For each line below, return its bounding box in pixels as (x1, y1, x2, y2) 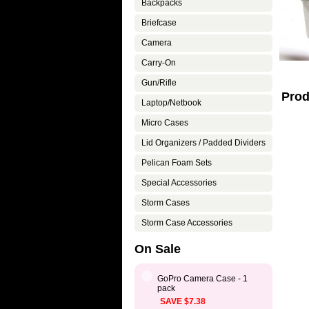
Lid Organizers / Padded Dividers (141, 138, 266, 148)
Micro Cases (141, 118, 188, 128)
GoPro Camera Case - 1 (157, 274, 248, 283)
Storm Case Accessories (141, 218, 232, 228)
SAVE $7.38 (160, 297, 206, 306)
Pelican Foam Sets (141, 158, 212, 168)
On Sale (134, 242, 181, 256)
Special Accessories (141, 178, 217, 188)
